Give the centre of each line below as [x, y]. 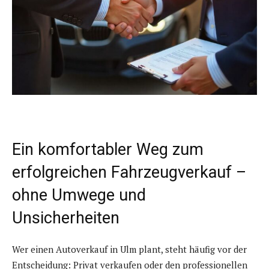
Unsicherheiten [66, 218]
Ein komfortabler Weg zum [108, 150]
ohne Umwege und [79, 195]
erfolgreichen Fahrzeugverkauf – [129, 173]
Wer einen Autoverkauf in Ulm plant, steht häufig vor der [129, 249]
